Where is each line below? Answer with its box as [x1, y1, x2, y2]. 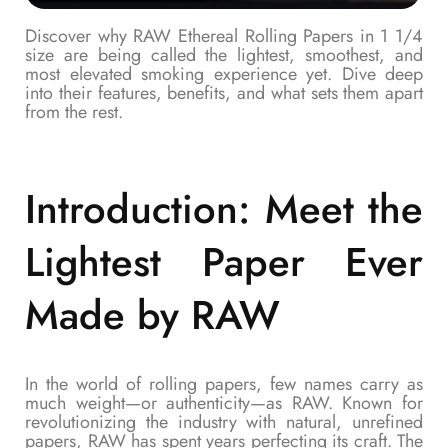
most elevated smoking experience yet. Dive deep [25, 61, 423, 87]
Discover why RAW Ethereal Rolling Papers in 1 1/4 [25, 23, 423, 49]
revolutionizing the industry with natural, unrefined [25, 409, 423, 436]
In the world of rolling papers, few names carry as [25, 371, 423, 398]
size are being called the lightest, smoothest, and [25, 42, 423, 68]
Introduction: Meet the [25, 180, 423, 239]
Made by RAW [25, 286, 280, 345]
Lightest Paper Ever [25, 233, 423, 292]
